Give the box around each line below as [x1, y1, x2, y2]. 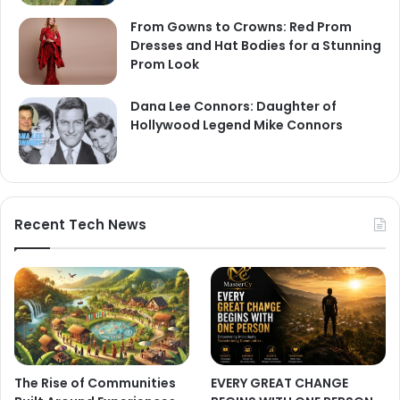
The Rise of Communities [14, 373, 176, 392]
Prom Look [130, 54, 199, 73]
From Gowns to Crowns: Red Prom [130, 17, 352, 36]
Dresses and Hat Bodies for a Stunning [130, 36, 381, 54]
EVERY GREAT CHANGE [211, 373, 349, 392]
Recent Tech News [14, 214, 146, 234]
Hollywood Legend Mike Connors [130, 115, 343, 134]
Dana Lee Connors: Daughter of [130, 96, 337, 115]
